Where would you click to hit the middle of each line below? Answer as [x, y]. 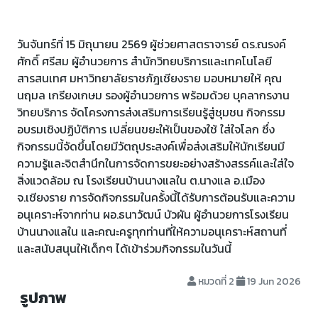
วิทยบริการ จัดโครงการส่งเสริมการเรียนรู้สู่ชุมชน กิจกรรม [151, 112]
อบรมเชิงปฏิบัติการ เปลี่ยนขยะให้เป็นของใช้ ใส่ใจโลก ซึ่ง [146, 129]
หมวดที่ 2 [216, 281]
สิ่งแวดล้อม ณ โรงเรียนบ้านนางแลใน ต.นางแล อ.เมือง [141, 180]
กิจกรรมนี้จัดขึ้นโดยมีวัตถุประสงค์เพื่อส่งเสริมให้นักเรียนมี [151, 146]
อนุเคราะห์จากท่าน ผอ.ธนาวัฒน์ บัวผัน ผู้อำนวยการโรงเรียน [153, 214]
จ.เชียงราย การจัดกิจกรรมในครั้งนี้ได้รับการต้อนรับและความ [156, 197]
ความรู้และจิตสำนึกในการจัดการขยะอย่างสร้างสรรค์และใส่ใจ [155, 163]
